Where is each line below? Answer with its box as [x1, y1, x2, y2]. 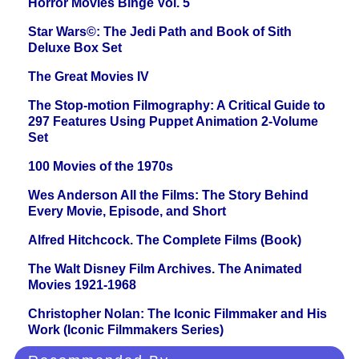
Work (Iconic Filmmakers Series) [28, 323, 224, 337]
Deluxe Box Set [28, 41, 122, 55]
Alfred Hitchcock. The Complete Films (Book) [28, 233, 301, 248]
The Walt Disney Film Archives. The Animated [28, 262, 302, 276]
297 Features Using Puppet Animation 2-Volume [28, 115, 318, 129]
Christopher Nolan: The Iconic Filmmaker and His [28, 307, 327, 321]
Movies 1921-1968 [28, 278, 136, 292]
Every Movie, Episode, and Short [28, 204, 226, 219]
